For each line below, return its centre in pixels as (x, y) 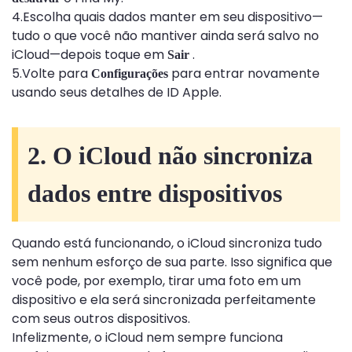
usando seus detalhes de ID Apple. (117, 93)
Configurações (130, 74)
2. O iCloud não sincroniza (170, 156)
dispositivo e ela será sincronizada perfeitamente (164, 300)
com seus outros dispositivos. (101, 319)
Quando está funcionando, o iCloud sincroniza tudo (167, 244)
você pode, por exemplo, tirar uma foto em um (156, 281)
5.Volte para (51, 74)
